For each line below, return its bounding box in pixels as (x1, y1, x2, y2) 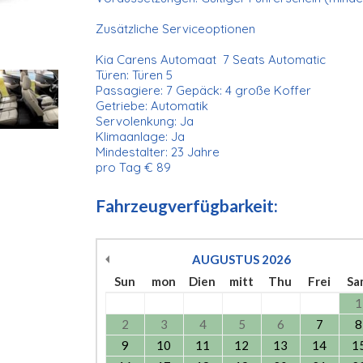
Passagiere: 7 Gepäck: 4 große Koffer (95, 82, 314, 98)
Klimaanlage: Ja (95, 128, 188, 144)
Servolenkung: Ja (95, 113, 197, 129)
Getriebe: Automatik (95, 97, 208, 113)
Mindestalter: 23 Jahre (95, 143, 223, 160)
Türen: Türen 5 (95, 66, 176, 83)
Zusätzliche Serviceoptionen (95, 20, 258, 36)
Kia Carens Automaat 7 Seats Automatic (95, 51, 326, 67)
